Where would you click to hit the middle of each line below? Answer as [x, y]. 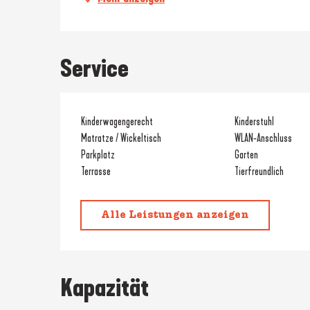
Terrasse [96, 171]
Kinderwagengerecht [117, 121]
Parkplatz [98, 154]
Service [95, 68]
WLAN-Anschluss [263, 138]
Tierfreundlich [259, 171]
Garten [246, 154]
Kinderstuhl [254, 121]
